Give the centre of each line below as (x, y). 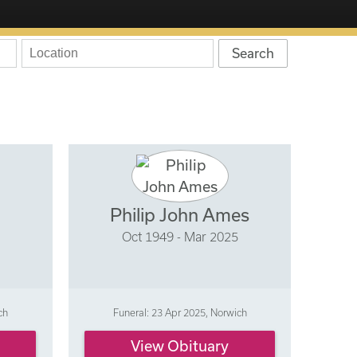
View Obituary (180, 346)
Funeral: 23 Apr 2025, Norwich (180, 312)
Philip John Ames (180, 215)
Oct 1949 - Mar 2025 (180, 237)
